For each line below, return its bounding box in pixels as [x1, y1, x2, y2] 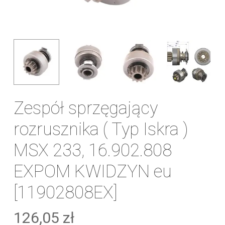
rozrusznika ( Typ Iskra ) [13, 119, 188, 140]
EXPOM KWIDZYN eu [13, 161, 172, 182]
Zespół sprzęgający [13, 98, 158, 119]
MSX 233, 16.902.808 [13, 140, 172, 161]
